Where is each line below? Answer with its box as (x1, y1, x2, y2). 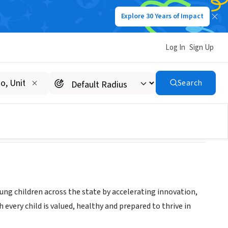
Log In (165, 42, 185, 53)
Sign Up (189, 42, 214, 53)
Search (177, 77, 203, 89)
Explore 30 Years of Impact (121, 11, 204, 21)
